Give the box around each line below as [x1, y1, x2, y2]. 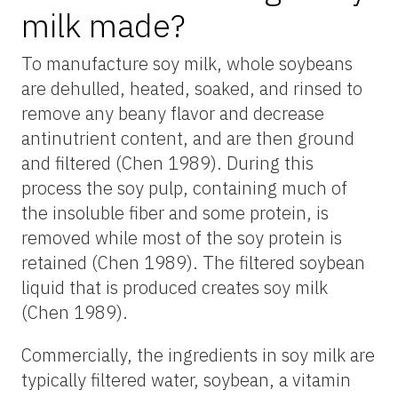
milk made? [21, 4, 186, 46]
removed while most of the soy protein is [21, 225, 342, 250]
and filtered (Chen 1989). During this [21, 150, 314, 175]
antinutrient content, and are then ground [21, 125, 354, 150]
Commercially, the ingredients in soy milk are [21, 342, 375, 367]
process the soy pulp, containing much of [21, 175, 347, 200]
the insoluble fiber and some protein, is [21, 200, 329, 225]
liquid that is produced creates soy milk [21, 275, 328, 299]
